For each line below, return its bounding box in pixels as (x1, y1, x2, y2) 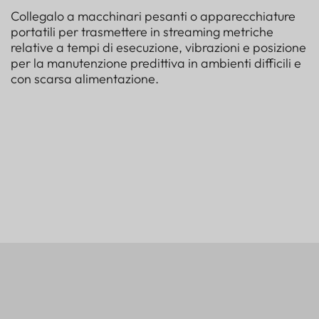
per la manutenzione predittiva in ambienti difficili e (11, 54, 301, 71)
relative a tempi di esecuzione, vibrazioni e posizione (11, 38, 306, 56)
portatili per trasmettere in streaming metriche (11, 23, 273, 40)
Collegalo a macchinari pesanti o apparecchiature (11, 7, 296, 24)
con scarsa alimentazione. (11, 70, 159, 87)
